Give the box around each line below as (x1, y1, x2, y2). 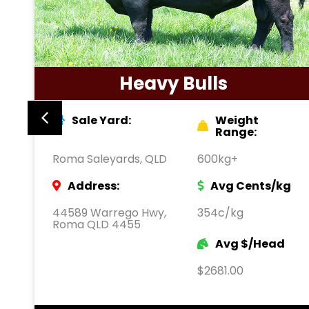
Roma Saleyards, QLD (52, 150, 167, 167)
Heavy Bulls (119, 70, 228, 96)
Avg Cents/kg (210, 177, 291, 194)
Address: (68, 177, 119, 194)
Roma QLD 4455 (52, 216, 141, 232)
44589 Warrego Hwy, (52, 204, 166, 221)
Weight (215, 112, 259, 128)
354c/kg (197, 204, 243, 221)
